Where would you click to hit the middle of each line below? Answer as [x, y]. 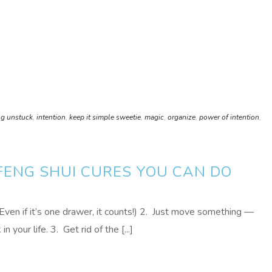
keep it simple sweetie [105, 117]
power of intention [229, 117]
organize [182, 117]
